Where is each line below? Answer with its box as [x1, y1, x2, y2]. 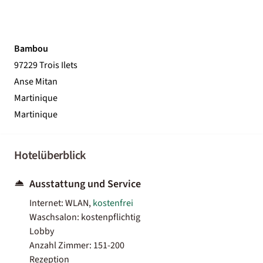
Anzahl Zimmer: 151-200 [29, 238, 124, 252]
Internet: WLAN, [29, 196, 93, 210]
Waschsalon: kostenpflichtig [29, 210, 140, 224]
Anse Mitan [14, 75, 58, 88]
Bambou [14, 42, 48, 55]
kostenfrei [93, 196, 133, 210]
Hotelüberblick [14, 147, 86, 164]
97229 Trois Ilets [14, 58, 77, 72]
